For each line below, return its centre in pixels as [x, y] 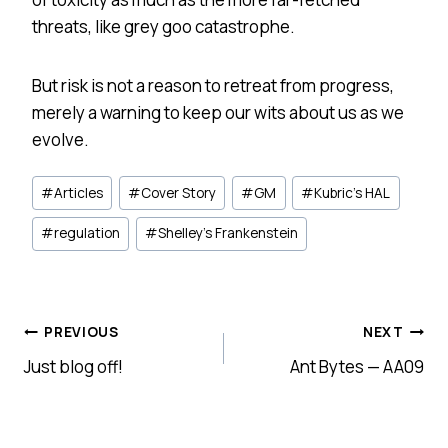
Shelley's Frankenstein [228, 233]
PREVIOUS [81, 332]
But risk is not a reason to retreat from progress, [213, 85]
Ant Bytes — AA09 [357, 366]
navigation [103, 388]
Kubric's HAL [352, 192]
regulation [87, 233]
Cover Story [179, 192]
